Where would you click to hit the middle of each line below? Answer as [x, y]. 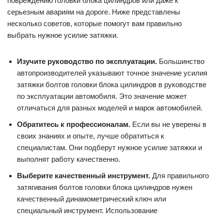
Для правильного [179, 176]
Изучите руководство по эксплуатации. [87, 62]
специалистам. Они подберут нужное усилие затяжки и [109, 148]
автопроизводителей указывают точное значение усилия [112, 73]
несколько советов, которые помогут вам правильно [94, 24]
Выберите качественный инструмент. [84, 176]
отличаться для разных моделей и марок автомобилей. [110, 108]
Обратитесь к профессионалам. [74, 124]
